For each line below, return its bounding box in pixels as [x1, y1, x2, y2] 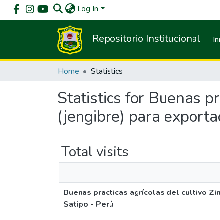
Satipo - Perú [63, 199, 113, 210]
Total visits [61, 142, 129, 161]
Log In [77, 3, 98, 14]
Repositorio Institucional [92, 32, 201, 46]
